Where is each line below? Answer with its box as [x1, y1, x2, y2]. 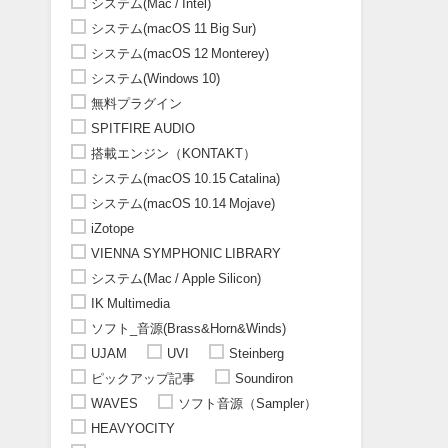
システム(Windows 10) [90, 71, 220, 85]
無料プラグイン [90, 96, 182, 110]
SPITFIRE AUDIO [90, 121, 195, 135]
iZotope [90, 221, 134, 235]
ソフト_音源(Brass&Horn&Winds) [90, 321, 286, 335]
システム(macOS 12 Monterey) [90, 46, 269, 60]
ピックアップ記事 [90, 371, 195, 385]
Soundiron [234, 371, 293, 385]
